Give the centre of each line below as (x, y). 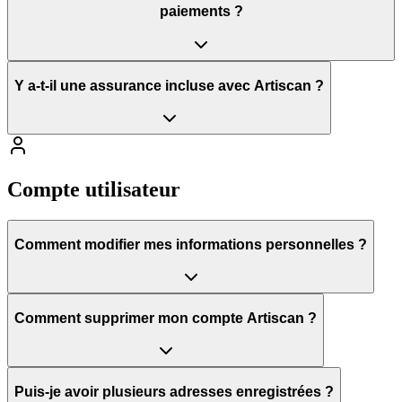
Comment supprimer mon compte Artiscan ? (166, 318)
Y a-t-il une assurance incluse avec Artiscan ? (169, 85)
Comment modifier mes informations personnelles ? (191, 244)
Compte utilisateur (94, 190)
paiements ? (201, 12)
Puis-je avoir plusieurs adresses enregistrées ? (174, 391)
